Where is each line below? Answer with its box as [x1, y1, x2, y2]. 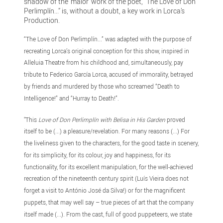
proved [165, 115, 186, 123]
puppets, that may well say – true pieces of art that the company [24, 198, 194, 207]
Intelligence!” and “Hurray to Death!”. [24, 94, 119, 102]
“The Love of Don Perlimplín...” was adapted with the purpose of [24, 34, 192, 43]
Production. [24, 15, 60, 25]
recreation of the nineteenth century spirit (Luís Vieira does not [24, 174, 189, 183]
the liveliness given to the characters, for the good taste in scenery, [24, 139, 199, 147]
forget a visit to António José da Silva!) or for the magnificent [24, 186, 186, 195]
